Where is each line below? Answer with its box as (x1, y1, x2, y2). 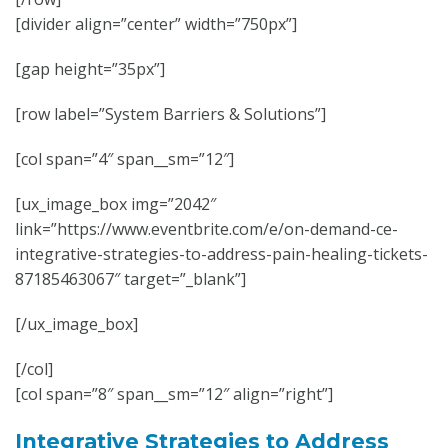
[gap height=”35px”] (15, 58, 165, 80)
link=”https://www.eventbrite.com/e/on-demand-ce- (15, 218, 398, 240)
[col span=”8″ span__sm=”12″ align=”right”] (15, 383, 333, 405)
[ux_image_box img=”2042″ (15, 193, 216, 215)
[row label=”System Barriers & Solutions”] (15, 103, 326, 125)
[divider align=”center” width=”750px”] (15, 13, 297, 35)
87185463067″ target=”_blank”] (15, 268, 246, 290)
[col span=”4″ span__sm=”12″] (15, 148, 234, 170)
